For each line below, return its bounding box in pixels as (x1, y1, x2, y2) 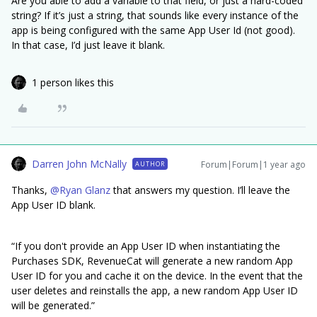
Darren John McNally (32, 157, 127, 171)
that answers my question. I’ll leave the (110, 183, 290, 197)
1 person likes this (32, 76, 114, 90)
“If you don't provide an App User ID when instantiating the (11, 239, 280, 253)
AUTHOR (135, 159, 165, 169)
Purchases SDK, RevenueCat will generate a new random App (11, 254, 293, 268)
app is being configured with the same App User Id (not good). (11, 23, 295, 38)
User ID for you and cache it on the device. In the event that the (11, 269, 303, 283)
